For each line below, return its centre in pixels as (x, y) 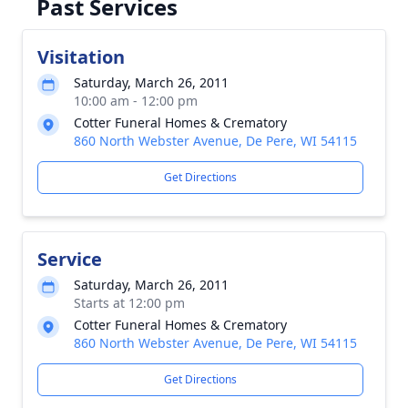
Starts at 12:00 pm (129, 303)
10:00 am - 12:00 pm (136, 101)
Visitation (81, 57)
